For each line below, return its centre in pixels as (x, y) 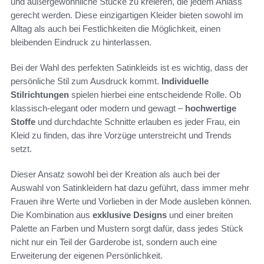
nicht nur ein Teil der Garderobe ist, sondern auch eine (114, 242)
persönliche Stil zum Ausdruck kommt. (86, 81)
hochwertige (211, 108)
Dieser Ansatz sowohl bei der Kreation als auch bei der (115, 174)
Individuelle (185, 81)
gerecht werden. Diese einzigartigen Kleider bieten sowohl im (127, 15)
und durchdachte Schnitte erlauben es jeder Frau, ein (138, 121)
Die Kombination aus (52, 214)
